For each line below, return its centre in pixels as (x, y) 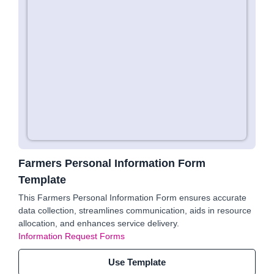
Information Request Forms (72, 236)
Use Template (137, 262)
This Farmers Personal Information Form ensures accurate (132, 198)
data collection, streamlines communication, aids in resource (135, 210)
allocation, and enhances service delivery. (99, 223)
